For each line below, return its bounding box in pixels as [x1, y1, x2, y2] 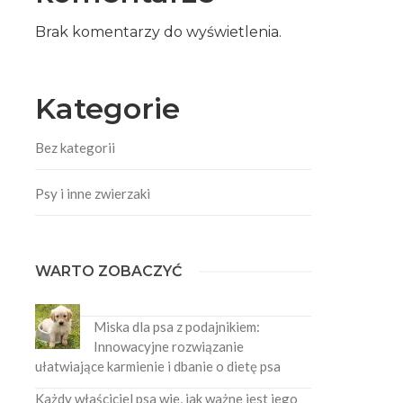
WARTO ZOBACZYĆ [35, 262, 183, 280]
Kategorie [35, 90, 181, 126]
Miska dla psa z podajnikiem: [94, 318, 261, 335]
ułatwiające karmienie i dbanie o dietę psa [35, 357, 282, 374]
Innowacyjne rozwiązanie [94, 337, 245, 354]
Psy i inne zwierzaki [35, 184, 151, 201]
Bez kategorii [35, 139, 116, 156]
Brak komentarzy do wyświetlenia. [35, 22, 282, 40]
